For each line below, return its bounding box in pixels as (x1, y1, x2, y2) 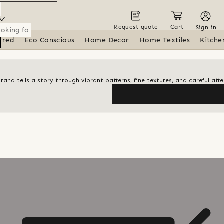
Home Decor (84, 36, 129, 44)
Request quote (114, 23, 158, 30)
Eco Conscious (24, 36, 75, 44)
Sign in (195, 23, 217, 31)
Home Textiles (139, 36, 190, 44)
